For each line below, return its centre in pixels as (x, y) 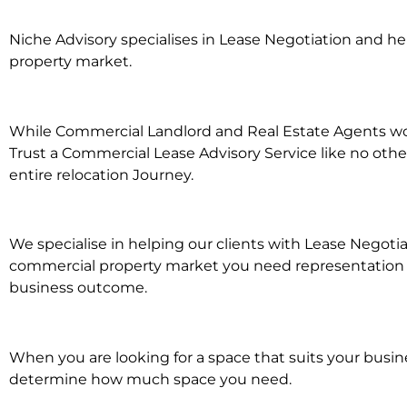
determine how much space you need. (150, 380)
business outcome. (78, 288)
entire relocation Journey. (101, 174)
